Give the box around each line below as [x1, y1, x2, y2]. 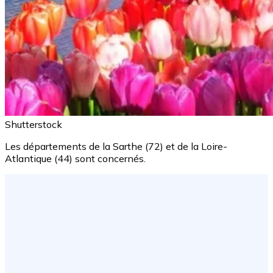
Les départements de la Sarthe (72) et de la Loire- [5, 140, 227, 152]
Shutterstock [5, 118, 62, 130]
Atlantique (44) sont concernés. [5, 152, 146, 165]
